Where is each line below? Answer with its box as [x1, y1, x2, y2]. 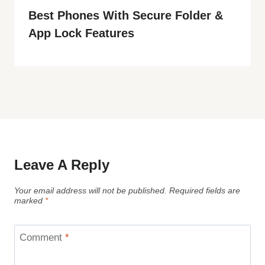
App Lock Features [28, 26, 134, 40]
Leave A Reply [14, 156, 109, 173]
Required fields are [169, 186, 240, 195]
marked [14, 196, 45, 205]
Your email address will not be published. [14, 186, 167, 195]
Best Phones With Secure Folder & [28, 8, 223, 22]
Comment [19, 232, 65, 244]
